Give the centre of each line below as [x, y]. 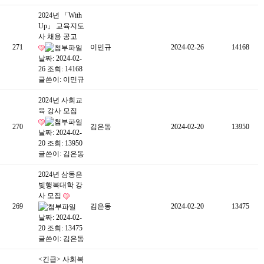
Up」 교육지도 [61, 26]
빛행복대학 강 [60, 185]
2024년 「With [60, 15]
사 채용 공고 [58, 37]
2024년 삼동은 [60, 174]
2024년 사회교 [60, 100]
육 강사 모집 [58, 111]
